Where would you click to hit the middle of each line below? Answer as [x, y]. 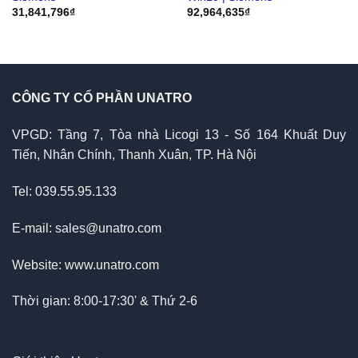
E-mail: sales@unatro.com [87, 228]
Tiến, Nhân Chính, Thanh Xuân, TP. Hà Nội [134, 155]
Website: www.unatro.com [86, 265]
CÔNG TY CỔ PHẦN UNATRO [102, 98]
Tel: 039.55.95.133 [64, 192]
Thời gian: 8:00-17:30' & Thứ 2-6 [105, 301]
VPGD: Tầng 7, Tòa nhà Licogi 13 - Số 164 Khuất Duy [179, 135]
